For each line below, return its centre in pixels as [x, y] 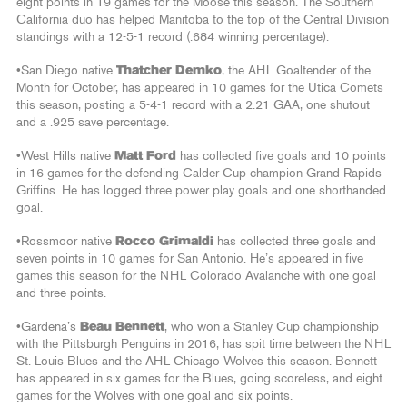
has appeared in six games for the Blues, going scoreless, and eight [199, 378]
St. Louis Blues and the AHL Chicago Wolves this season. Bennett [197, 361]
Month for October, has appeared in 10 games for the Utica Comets [200, 88]
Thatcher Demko [169, 70]
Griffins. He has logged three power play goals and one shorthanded [201, 190]
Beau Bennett [122, 327]
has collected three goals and [295, 241]
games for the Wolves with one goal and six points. [154, 396]
